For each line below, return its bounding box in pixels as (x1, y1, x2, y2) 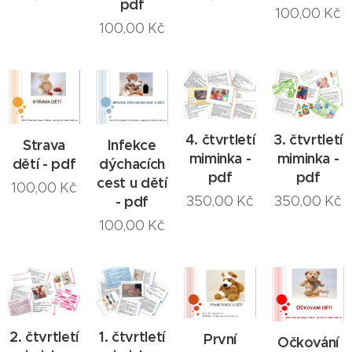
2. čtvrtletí (9, 327, 79, 346)
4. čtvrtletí (185, 130, 255, 148)
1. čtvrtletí (99, 327, 165, 346)
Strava (23, 136, 65, 154)
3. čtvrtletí (273, 130, 343, 148)
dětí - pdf (12, 155, 76, 173)
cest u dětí (97, 174, 167, 192)
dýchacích (99, 155, 165, 174)
